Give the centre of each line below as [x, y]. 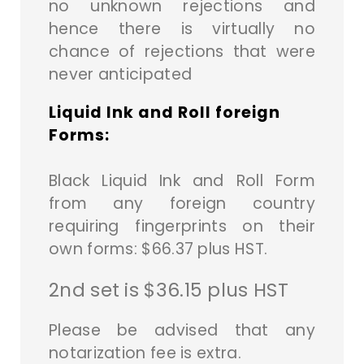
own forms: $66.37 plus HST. [158, 249]
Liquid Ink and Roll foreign [165, 113]
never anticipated [121, 74]
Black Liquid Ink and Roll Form [182, 181]
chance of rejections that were [182, 51]
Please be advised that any [182, 331]
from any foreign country [182, 204]
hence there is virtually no [182, 28]
